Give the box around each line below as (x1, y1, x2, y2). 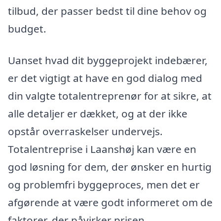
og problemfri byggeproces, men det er (8, 177, 200, 191)
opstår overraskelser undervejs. (8, 124, 163, 138)
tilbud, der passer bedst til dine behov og (8, 4, 207, 18)
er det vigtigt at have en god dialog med (8, 71, 202, 85)
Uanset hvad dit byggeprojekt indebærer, (8, 53, 208, 67)
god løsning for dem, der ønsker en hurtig (8, 159, 212, 174)
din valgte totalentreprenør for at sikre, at (8, 88, 212, 103)
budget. (8, 22, 46, 36)
